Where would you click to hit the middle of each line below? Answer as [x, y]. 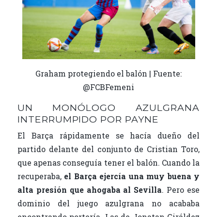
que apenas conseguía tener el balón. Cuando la [108, 162]
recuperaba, [41, 176]
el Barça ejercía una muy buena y [132, 176]
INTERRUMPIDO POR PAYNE [88, 119]
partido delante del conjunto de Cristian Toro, [108, 149]
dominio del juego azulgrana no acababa [108, 203]
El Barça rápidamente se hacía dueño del [108, 135]
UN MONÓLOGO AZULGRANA [108, 107]
